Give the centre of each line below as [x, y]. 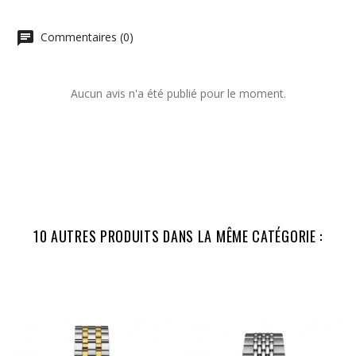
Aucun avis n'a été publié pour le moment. [178, 94]
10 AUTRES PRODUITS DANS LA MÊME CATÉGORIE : [178, 236]
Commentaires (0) [85, 37]
